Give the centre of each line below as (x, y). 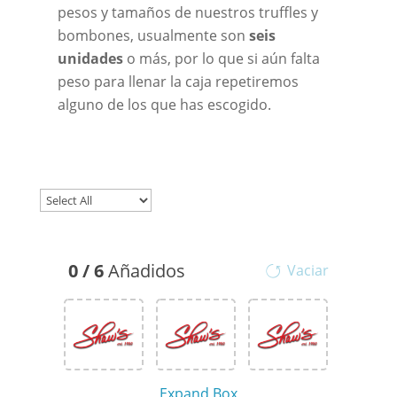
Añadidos (146, 271)
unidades (90, 59)
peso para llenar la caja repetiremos (178, 82)
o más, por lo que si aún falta (221, 59)
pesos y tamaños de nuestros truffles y (187, 13)
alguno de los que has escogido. (164, 105)
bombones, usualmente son (153, 36)
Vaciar (308, 271)
